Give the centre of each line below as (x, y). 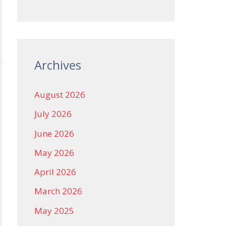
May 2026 (54, 152)
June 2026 (54, 133)
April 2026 (55, 172)
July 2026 (53, 114)
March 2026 (58, 191)
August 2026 (60, 95)
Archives (58, 65)
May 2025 (54, 210)
